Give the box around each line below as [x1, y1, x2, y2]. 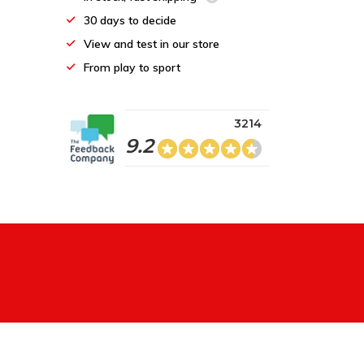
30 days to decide [84, 13, 176, 28]
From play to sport [84, 60, 180, 75]
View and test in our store [84, 37, 219, 51]
